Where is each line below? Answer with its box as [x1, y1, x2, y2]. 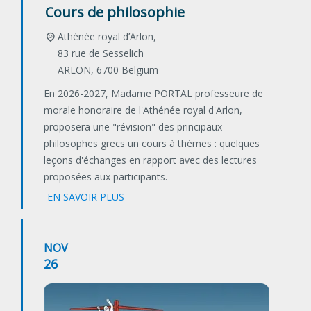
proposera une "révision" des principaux [44, 120, 222, 134]
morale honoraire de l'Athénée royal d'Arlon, [44, 103, 242, 117]
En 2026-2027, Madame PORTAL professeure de [44, 87, 263, 101]
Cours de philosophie [45, 3, 185, 22]
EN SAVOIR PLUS [47, 190, 124, 204]
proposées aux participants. [44, 170, 167, 184]
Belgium [121, 63, 158, 77]
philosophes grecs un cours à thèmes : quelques [44, 137, 260, 151]
